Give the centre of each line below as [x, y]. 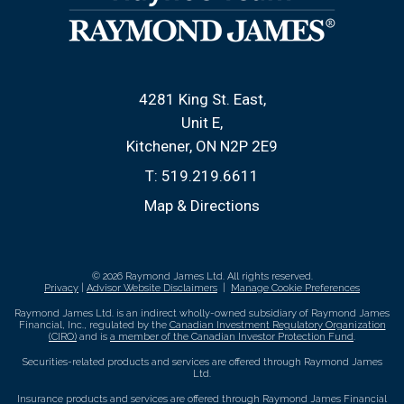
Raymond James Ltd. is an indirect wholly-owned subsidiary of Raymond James [202, 313]
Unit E [201, 123]
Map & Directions [202, 206]
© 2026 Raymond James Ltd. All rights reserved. [202, 276]
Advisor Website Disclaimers [152, 288]
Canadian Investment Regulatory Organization [277, 325]
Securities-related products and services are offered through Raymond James [202, 362]
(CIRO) [63, 337]
